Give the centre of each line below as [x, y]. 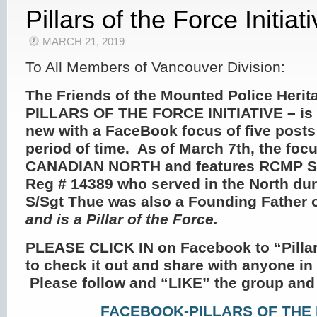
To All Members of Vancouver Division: [155, 67]
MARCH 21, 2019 [83, 42]
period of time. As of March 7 [131, 148]
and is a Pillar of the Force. [122, 219]
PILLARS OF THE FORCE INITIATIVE [154, 113]
